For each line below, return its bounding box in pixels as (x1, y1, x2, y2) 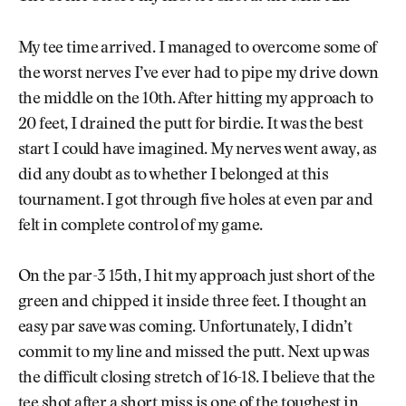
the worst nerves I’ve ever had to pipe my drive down (18, 65, 379, 82)
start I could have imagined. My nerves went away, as (18, 141, 377, 159)
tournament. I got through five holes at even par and (18, 192, 373, 209)
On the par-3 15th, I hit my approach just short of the (18, 269, 375, 286)
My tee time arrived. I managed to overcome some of (18, 40, 377, 57)
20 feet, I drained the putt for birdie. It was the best (18, 116, 363, 133)
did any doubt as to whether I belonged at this (18, 167, 329, 184)
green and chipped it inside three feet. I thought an (18, 295, 367, 312)
